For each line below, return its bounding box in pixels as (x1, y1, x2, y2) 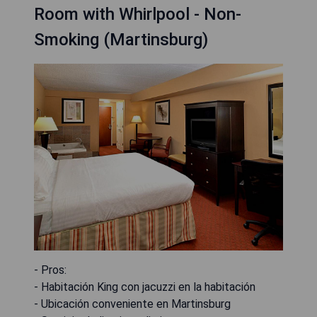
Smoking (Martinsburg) (34, 30, 208, 50)
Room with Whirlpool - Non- (34, 4, 241, 24)
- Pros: (34, 263, 67, 277)
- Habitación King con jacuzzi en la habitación (34, 280, 255, 294)
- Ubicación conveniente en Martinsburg (34, 297, 231, 311)
